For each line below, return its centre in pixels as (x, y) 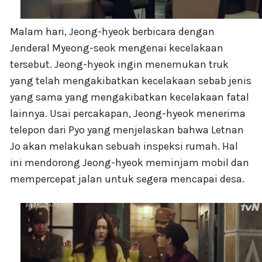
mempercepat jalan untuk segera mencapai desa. (127, 179)
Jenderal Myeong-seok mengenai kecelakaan (117, 48)
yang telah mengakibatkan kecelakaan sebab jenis (131, 81)
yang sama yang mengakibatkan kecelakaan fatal (130, 97)
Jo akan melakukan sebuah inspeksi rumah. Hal (124, 146)
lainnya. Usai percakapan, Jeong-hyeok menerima (128, 114)
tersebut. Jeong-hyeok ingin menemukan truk (119, 65)
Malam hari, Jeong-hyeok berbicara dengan (112, 32)
